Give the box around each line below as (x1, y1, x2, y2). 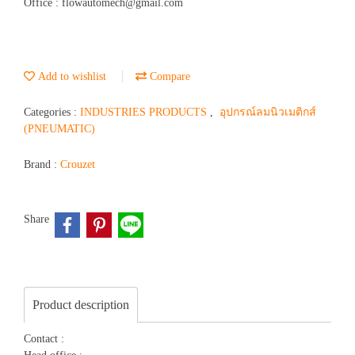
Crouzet (60, 158, 95, 170)
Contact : (24, 332, 64, 345)
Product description (32, 297, 129, 311)
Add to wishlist (35, 71, 106, 82)
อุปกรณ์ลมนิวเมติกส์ (219, 106, 316, 118)
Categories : (24, 106, 80, 118)
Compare (147, 71, 190, 82)
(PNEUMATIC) (24, 123, 95, 135)
